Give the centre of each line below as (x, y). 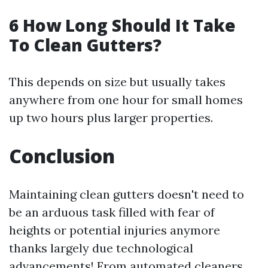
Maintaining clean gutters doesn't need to (127, 194)
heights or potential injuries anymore (115, 230)
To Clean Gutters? (85, 45)
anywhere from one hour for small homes (126, 100)
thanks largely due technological (101, 248)
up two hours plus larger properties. (111, 118)
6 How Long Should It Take (122, 25)
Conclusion (62, 156)
